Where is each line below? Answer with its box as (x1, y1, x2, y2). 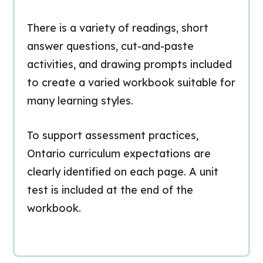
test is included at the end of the (26, 183, 193, 197)
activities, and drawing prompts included (26, 58, 232, 71)
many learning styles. (26, 94, 133, 107)
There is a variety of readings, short (26, 21, 208, 35)
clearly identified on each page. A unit (26, 165, 218, 178)
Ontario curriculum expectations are (26, 147, 211, 160)
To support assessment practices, (26, 129, 198, 142)
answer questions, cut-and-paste (26, 39, 194, 53)
